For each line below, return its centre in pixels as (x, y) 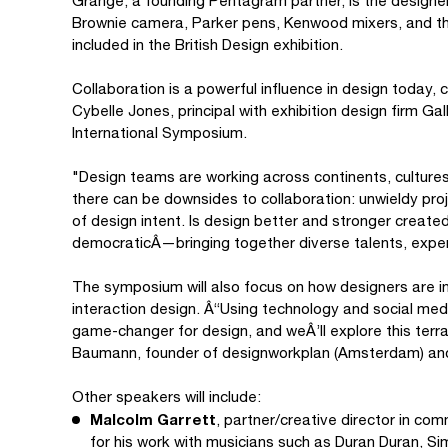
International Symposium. (159, 132)
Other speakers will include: (166, 396)
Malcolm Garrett (153, 419)
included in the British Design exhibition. (207, 44)
